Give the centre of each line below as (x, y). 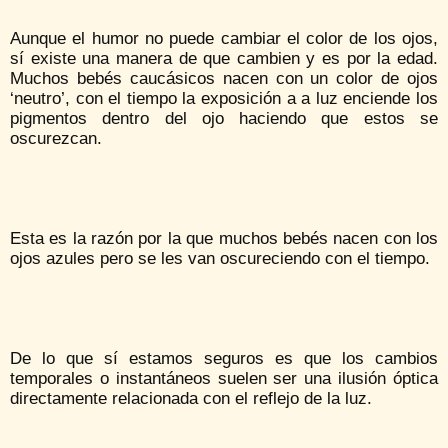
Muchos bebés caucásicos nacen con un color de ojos (224, 79)
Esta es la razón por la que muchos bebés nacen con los (224, 239)
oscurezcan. (56, 139)
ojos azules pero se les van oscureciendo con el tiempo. (220, 259)
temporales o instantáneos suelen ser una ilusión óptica (224, 379)
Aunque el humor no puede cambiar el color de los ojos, (224, 39)
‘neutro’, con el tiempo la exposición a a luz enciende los (224, 99)
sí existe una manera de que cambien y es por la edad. (224, 59)
